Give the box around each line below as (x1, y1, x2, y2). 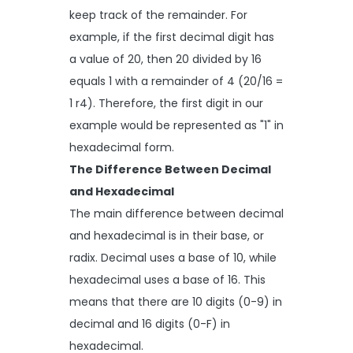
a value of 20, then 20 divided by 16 (69, 51, 262, 68)
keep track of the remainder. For (69, 7, 247, 24)
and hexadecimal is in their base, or (69, 228, 264, 244)
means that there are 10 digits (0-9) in (69, 294, 282, 310)
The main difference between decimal (69, 206, 284, 222)
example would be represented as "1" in (69, 117, 284, 134)
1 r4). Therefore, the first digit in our (69, 95, 263, 112)
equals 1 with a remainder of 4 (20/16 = (69, 73, 283, 90)
